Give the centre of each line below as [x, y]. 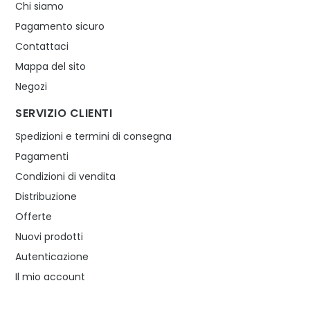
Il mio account [51, 276]
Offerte [34, 216]
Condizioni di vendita [66, 176]
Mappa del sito [51, 66]
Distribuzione [46, 196]
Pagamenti [42, 156]
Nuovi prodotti [49, 236]
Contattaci [42, 46]
